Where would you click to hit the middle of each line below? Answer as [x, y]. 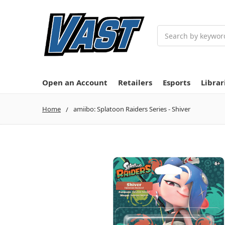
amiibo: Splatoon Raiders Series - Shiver [132, 109]
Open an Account [75, 82]
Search [169, 30]
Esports [177, 82]
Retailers [135, 82]
